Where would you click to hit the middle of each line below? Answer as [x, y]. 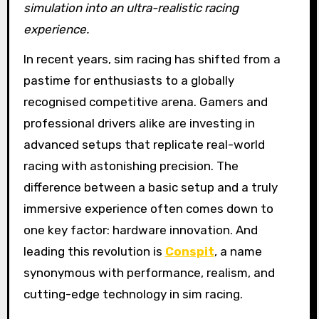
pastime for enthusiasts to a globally [129, 81]
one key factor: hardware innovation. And [140, 230]
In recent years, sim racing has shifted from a [152, 59]
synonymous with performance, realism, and [149, 273]
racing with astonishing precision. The [131, 166]
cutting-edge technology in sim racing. [133, 294]
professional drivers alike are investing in [139, 124]
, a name [238, 252]
